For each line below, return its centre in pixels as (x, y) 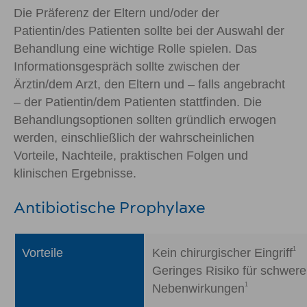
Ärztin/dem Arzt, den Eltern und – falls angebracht (149, 84)
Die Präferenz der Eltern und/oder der (116, 13)
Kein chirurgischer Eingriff (222, 253)
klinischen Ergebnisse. (75, 173)
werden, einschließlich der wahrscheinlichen (134, 137)
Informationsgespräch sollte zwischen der (127, 66)
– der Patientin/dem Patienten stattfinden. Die (138, 102)
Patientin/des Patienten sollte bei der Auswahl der (149, 30)
